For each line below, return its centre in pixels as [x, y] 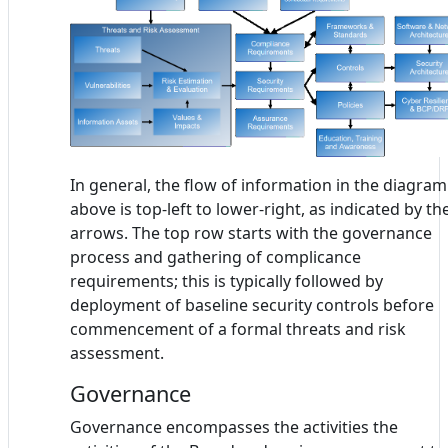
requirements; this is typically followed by [226, 280]
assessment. [117, 352]
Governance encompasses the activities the [234, 426]
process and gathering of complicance [215, 256]
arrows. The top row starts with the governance [251, 232]
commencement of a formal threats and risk [238, 328]
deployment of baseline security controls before [252, 304]
